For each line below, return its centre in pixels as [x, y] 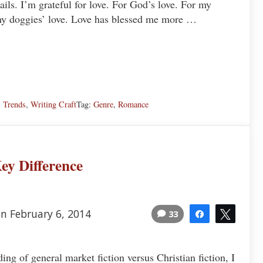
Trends [14, 104]
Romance [133, 104]
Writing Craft [53, 104]
